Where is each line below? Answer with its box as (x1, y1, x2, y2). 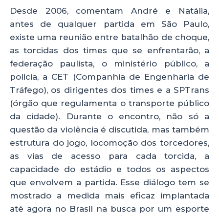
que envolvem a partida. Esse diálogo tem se (10, 177, 209, 187)
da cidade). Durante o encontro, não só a (10, 111, 209, 121)
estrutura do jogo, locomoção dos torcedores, (10, 137, 209, 148)
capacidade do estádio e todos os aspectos (10, 164, 209, 174)
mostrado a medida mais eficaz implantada (10, 190, 209, 200)
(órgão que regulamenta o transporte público (10, 98, 209, 108)
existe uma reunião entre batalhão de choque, (10, 32, 209, 42)
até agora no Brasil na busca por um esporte (10, 203, 209, 214)
